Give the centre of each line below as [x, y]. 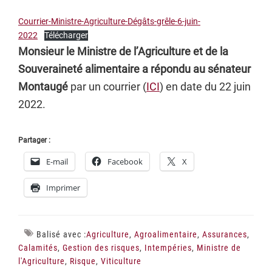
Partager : [34, 140]
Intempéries [168, 248]
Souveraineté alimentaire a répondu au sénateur [134, 69]
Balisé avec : [61, 234]
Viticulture [121, 261]
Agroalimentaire [166, 234]
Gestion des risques [101, 248]
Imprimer [63, 188]
